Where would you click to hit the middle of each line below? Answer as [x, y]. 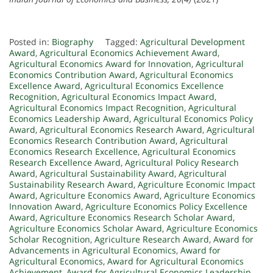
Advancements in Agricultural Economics [93, 250]
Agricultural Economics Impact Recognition [97, 108]
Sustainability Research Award [71, 185]
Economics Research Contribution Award [92, 141]
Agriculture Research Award [152, 239]
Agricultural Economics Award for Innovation [100, 64]
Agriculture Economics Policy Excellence [166, 207]
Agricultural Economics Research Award [121, 130]
